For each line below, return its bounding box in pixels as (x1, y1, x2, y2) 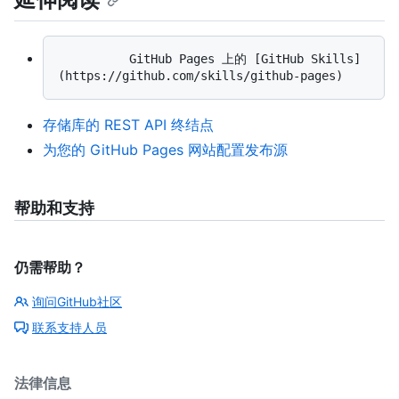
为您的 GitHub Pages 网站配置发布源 (43, 140, 288, 159)
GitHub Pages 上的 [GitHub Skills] (58, 51, 129, 66)
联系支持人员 (32, 319, 107, 335)
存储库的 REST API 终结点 (43, 115, 214, 134)
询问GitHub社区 (32, 293, 122, 309)
